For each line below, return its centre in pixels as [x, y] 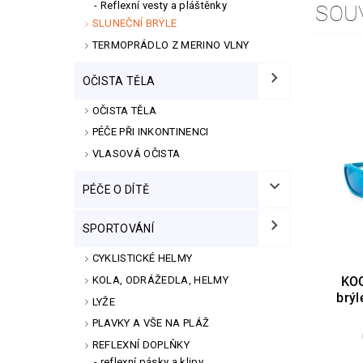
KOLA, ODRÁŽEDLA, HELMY [160, 280]
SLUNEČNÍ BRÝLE [135, 23]
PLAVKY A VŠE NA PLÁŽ [151, 323]
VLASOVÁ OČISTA [136, 154]
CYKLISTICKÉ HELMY [142, 258]
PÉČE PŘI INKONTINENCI [150, 132]
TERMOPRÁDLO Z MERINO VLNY [171, 45]
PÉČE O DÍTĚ [116, 189]
